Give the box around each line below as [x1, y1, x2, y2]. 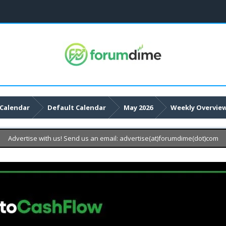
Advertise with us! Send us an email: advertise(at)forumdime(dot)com [8, 134, 218, 143]
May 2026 [123, 103, 153, 112]
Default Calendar [47, 103, 106, 112]
